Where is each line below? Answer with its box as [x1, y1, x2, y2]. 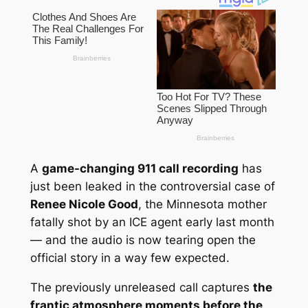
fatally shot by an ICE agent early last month [30, 215, 274, 230]
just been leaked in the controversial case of [30, 179, 275, 194]
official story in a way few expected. [30, 251, 230, 265]
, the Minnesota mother [137, 197, 267, 212]
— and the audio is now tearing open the [30, 233, 256, 247]
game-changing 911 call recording [41, 162, 239, 176]
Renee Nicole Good [30, 197, 138, 212]
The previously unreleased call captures [30, 280, 253, 294]
